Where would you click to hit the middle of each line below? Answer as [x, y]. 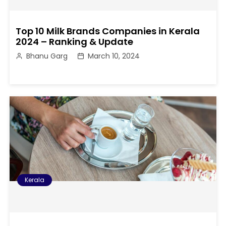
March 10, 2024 [114, 56]
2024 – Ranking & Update [75, 42]
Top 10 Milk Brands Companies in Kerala [108, 31]
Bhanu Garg [47, 56]
